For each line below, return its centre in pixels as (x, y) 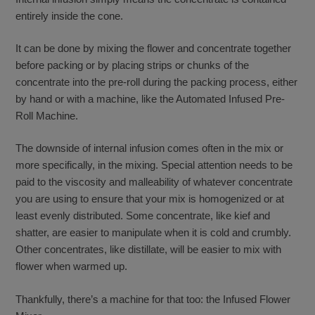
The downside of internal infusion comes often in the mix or (149, 148)
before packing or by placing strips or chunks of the (132, 65)
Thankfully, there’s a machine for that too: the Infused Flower (153, 299)
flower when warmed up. (71, 266)
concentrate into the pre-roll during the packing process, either (156, 82)
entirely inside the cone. (69, 15)
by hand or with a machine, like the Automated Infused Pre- (150, 99)
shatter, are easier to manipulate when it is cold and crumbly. (153, 233)
